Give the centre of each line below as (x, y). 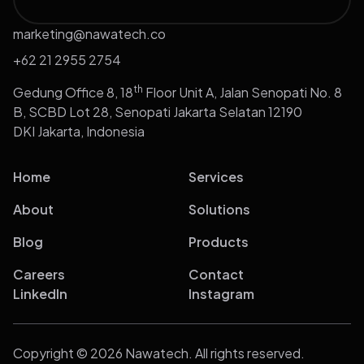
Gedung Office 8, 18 (73, 93)
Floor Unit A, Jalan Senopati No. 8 (243, 93)
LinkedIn (40, 294)
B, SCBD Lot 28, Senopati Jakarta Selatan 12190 (158, 112)
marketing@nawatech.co (89, 34)
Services (216, 177)
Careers (39, 275)
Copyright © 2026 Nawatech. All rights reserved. (159, 353)
